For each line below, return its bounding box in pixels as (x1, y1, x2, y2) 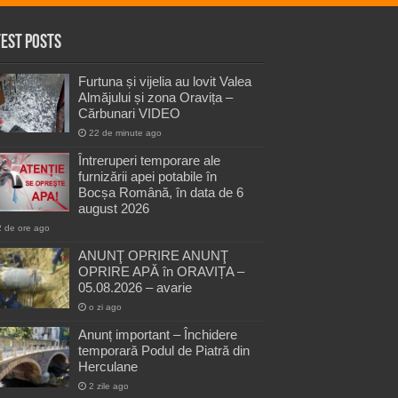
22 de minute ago (89, 127, 162, 138)
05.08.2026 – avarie (78, 279, 192, 295)
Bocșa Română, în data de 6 (78, 184, 243, 200)
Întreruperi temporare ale (78, 152, 220, 168)
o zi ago (89, 301, 122, 312)
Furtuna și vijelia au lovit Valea (78, 73, 251, 89)
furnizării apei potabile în (78, 168, 217, 184)
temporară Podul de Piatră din (78, 342, 250, 358)
